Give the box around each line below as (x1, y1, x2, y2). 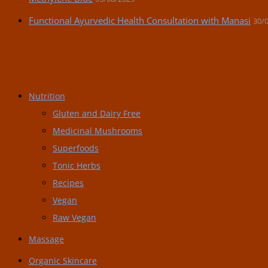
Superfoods (53, 142, 99, 154)
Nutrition (29, 90, 65, 102)
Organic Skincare (29, 255, 97, 267)
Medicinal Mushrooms (53, 125, 142, 137)
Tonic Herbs (53, 160, 100, 172)
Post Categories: (5, 51, 86, 71)
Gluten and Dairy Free (53, 108, 141, 120)
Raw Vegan (53, 212, 96, 224)
